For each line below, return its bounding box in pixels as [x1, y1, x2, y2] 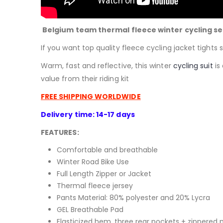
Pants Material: [57, 193, 110, 203]
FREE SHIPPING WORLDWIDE [41, 92, 141, 102]
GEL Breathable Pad [57, 205, 123, 215]
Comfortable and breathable [57, 145, 158, 155]
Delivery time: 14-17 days [41, 110, 135, 120]
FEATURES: [41, 127, 79, 138]
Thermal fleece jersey [57, 181, 133, 191]
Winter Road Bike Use [57, 157, 129, 167]
